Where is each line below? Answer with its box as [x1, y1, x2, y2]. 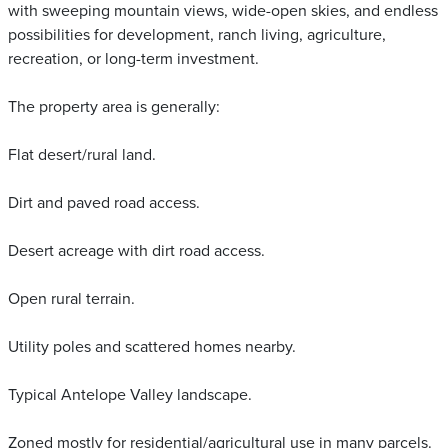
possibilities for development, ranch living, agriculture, [8, 25, 386, 45]
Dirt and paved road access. [8, 193, 200, 213]
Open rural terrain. [8, 289, 135, 309]
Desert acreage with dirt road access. [8, 241, 265, 261]
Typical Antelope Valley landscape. [8, 385, 252, 405]
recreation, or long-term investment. [8, 49, 259, 69]
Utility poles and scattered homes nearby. [8, 337, 296, 357]
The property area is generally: [8, 97, 220, 117]
